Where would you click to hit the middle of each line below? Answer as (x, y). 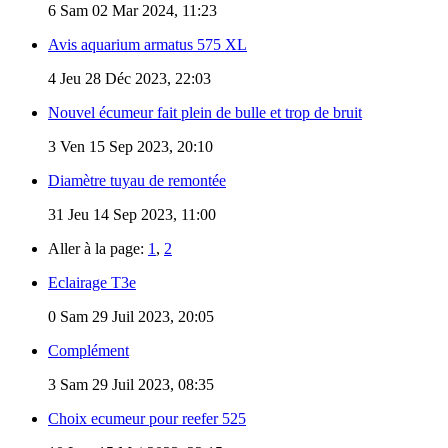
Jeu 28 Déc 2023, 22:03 (133, 78)
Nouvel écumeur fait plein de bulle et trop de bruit (205, 112)
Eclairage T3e (92, 282)
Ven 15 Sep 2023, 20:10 (134, 146)
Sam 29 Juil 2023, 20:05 (135, 316)
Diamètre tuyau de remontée (137, 180)
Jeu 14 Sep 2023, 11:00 (140, 214)
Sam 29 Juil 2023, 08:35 (135, 384)
